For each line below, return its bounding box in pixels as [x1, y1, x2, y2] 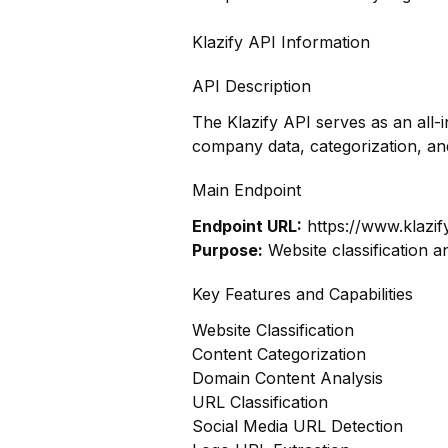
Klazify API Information [192, 32, 370, 52]
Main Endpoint [192, 180, 301, 200]
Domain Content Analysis [192, 368, 383, 388]
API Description [192, 76, 311, 96]
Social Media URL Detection [192, 416, 403, 436]
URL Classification [192, 392, 328, 412]
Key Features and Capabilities [192, 284, 413, 304]
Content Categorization [192, 344, 366, 364]
